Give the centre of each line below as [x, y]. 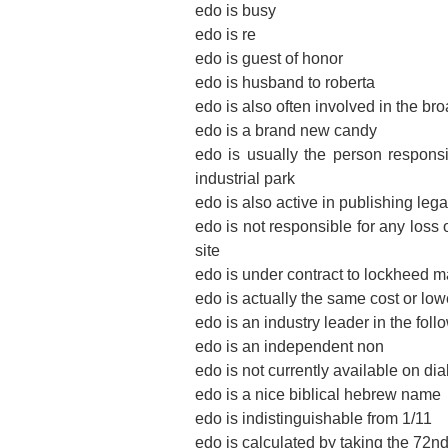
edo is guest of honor [268, 58]
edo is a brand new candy [285, 130]
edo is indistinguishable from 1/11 [313, 418]
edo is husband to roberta [284, 82]
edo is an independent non [289, 346]
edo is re [225, 34]
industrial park [244, 178]
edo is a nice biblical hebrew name [317, 394]
